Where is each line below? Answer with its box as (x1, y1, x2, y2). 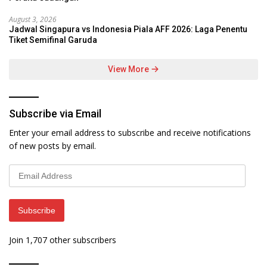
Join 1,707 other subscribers (9, 234, 116, 246)
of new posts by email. (9, 139, 96, 151)
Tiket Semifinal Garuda (9, 35, 97, 45)
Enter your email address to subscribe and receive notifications (9, 126, 251, 138)
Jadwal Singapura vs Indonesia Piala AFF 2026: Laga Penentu (9, 24, 247, 34)
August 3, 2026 (9, 14, 57, 24)
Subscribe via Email (9, 107, 101, 120)
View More (108, 64, 151, 74)
